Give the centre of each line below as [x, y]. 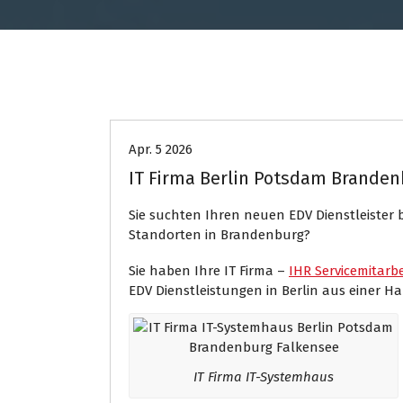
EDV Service [185, 87]
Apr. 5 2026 [161, 150]
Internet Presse [318, 87]
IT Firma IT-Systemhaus [264, 377]
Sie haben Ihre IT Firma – [209, 271]
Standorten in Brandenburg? [219, 235]
